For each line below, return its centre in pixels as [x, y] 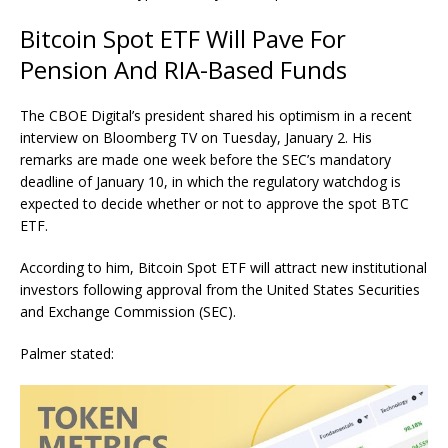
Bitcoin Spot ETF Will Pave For [183, 39]
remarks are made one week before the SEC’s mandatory [205, 160]
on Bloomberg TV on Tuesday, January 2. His [225, 138]
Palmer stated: [67, 354]
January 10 [130, 182]
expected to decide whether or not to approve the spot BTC [214, 204]
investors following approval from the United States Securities [220, 290]
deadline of [58, 182]
